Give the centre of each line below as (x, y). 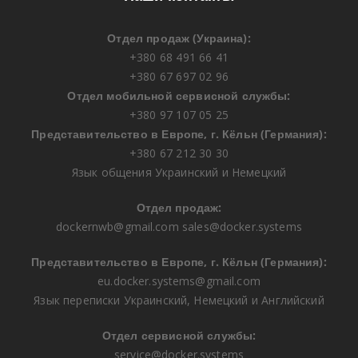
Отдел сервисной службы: (179, 335)
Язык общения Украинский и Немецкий (179, 172)
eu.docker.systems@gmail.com (179, 280)
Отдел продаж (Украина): (179, 38)
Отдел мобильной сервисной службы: (179, 95)
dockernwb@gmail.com (117, 226)
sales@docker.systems (242, 226)
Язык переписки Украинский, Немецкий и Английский (179, 300)
